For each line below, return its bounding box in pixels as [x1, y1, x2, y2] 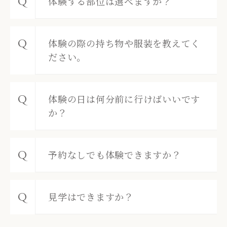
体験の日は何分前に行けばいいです [48, 92, 200, 105]
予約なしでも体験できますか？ [48, 147, 181, 161]
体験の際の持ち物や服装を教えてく [48, 36, 200, 50]
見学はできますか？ [48, 190, 134, 203]
